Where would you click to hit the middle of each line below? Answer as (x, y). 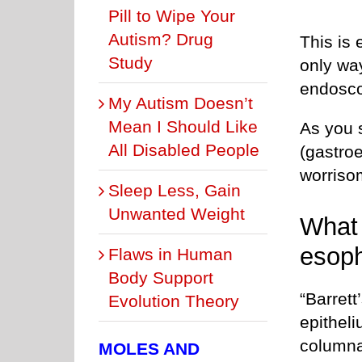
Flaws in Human (170, 254)
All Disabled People (184, 149)
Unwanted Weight (177, 213)
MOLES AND (149, 348)
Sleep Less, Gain (175, 190)
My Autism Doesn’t (181, 103)
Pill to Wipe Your (172, 15)
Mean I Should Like (183, 126)
